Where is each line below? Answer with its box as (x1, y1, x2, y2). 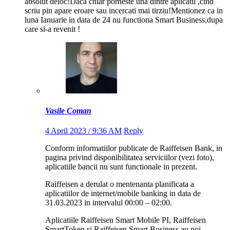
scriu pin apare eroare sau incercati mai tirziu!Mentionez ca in (25, 6, 223, 15)
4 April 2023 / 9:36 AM (45, 126, 122, 136)
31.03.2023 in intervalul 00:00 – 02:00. (45, 198, 172, 207)
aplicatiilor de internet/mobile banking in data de (45, 189, 201, 198)
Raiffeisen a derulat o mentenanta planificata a (45, 180, 194, 189)
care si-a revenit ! (25, 24, 80, 33)
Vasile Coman (45, 106, 91, 115)
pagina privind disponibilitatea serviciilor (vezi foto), (45, 153, 214, 162)
